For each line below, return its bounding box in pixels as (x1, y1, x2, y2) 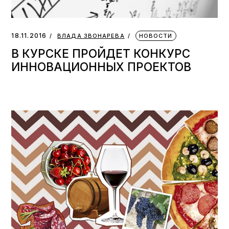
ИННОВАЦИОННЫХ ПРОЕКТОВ (11, 59, 192, 74)
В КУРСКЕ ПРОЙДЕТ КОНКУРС (11, 46, 191, 60)
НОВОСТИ (139, 32, 173, 39)
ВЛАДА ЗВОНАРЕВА (57, 32, 125, 39)
